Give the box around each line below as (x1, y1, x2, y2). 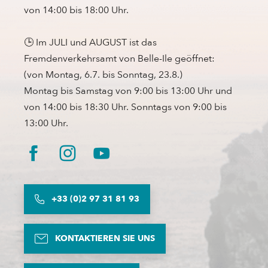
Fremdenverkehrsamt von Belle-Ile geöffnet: (24, 51, 215, 65)
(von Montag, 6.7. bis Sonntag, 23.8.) (24, 68, 182, 81)
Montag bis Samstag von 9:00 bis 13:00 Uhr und (24, 84, 232, 98)
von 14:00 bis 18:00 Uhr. (24, 3, 129, 17)
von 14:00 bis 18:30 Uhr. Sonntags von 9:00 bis (24, 100, 227, 114)
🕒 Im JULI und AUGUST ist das (24, 35, 157, 49)
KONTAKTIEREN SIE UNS (55, 232, 155, 244)
